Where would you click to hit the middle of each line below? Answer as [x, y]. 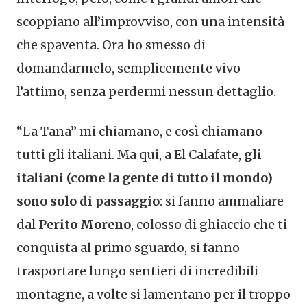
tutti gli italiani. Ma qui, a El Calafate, [130, 155]
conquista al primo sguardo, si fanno [128, 248]
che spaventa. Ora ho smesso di [111, 45]
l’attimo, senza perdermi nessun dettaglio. [146, 92]
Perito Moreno [85, 225]
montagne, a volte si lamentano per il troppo [153, 295]
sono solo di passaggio [88, 201]
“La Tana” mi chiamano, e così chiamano [139, 132]
